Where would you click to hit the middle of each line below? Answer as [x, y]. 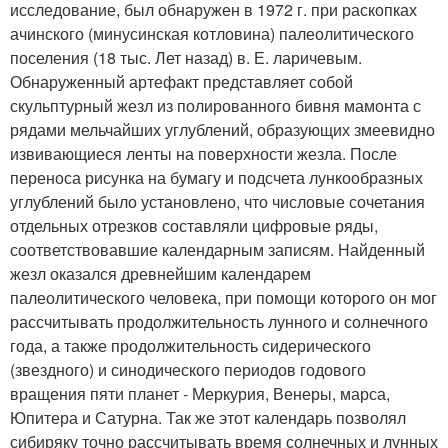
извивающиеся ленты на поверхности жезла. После [203, 153]
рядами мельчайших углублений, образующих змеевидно [222, 129]
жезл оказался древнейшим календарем [160, 273]
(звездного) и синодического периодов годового [188, 369]
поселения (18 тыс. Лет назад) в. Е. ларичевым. [186, 57]
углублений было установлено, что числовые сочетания [217, 201]
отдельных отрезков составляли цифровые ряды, [194, 225]
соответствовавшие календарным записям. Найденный [217, 249]
